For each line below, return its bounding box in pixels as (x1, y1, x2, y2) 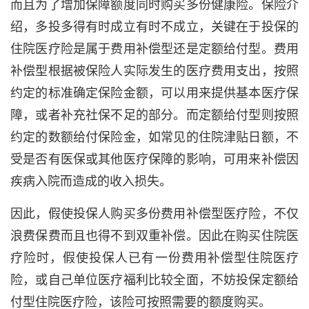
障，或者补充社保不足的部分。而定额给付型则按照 (10, 108, 299, 122)
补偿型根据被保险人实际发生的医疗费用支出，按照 (10, 64, 299, 78)
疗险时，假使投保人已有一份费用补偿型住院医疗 (10, 251, 299, 265)
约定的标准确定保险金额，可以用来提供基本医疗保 (10, 86, 299, 100)
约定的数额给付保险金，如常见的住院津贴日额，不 (10, 130, 299, 144)
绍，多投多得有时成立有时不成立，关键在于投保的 (10, 20, 299, 34)
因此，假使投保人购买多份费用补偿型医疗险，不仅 (10, 207, 299, 221)
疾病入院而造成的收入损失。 (10, 175, 172, 188)
